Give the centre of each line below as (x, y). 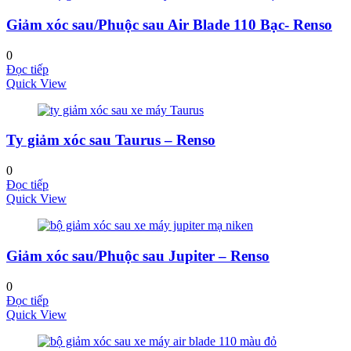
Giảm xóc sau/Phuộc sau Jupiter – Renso (138, 255)
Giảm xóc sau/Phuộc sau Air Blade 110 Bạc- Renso (169, 25)
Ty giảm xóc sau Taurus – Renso (111, 140)
